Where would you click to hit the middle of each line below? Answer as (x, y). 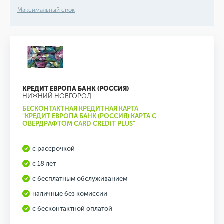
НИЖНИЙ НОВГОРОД (57, 96)
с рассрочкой (54, 149)
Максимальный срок (46, 10)
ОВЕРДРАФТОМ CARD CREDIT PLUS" (79, 124)
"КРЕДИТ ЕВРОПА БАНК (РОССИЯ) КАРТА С (89, 116)
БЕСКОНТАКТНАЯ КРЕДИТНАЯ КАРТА (80, 109)
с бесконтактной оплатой (72, 209)
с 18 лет (44, 164)
